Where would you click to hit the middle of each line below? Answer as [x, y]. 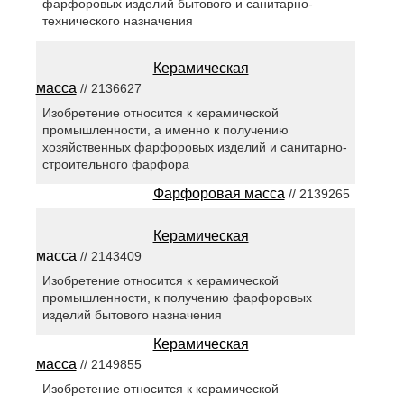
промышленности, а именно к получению [165, 129]
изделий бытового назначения [132, 314]
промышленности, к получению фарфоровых [177, 297]
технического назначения [117, 20]
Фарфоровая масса [219, 193]
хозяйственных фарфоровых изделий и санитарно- [194, 147]
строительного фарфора [115, 164]
